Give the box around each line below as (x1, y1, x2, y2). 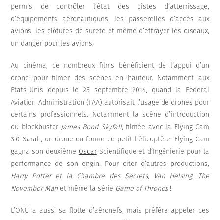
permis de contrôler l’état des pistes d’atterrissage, (11, 2, 209, 11)
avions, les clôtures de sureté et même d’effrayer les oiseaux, (11, 27, 209, 36)
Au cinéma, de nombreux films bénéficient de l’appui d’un (11, 61, 209, 70)
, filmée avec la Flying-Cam (121, 123, 209, 132)
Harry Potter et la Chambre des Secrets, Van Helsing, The (11, 172, 209, 181)
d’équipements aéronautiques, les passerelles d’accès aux (11, 15, 209, 24)
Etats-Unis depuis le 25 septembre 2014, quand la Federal (11, 86, 209, 95)
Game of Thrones (115, 184, 168, 193)
